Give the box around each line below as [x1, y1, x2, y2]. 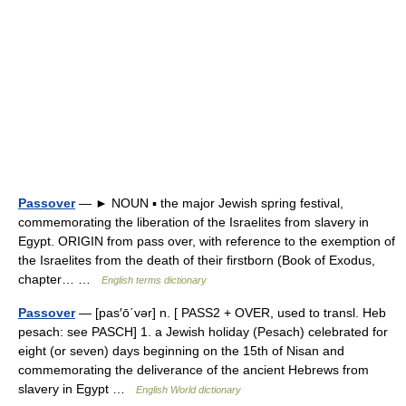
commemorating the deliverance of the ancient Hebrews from [18, 362, 369, 377]
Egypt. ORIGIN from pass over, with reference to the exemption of [18, 233, 395, 248]
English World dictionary [136, 383, 241, 395]
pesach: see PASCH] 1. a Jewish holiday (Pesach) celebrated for [18, 324, 388, 339]
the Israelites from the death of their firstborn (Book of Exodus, [18, 252, 375, 267]
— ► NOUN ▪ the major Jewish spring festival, [75, 195, 343, 210]
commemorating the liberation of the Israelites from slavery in [18, 214, 369, 229]
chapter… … [18, 271, 101, 286]
